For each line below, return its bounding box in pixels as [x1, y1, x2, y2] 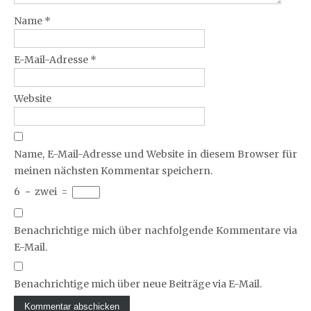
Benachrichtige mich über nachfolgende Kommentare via [14, 224, 297, 237]
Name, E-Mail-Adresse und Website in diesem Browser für [14, 148, 297, 160]
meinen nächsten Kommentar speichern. [14, 165, 212, 177]
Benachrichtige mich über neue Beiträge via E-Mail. [14, 278, 262, 290]
